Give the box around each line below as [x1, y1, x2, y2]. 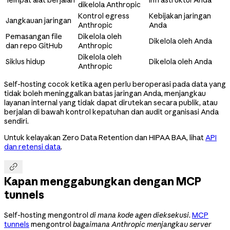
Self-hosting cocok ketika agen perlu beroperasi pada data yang [4, 79, 226, 89]
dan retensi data [4, 142, 61, 151]
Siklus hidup [6, 56, 45, 66]
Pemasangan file [6, 31, 62, 41]
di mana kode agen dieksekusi [90, 210, 189, 220]
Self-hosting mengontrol [4, 210, 90, 220]
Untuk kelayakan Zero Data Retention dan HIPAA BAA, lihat [4, 132, 205, 142]
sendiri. [4, 116, 29, 126]
